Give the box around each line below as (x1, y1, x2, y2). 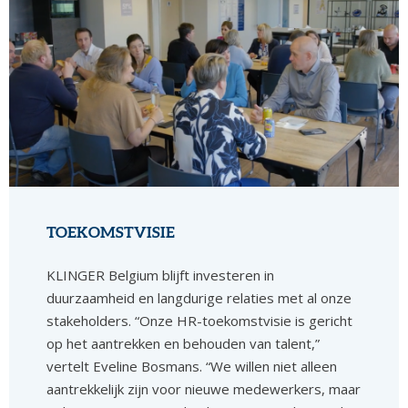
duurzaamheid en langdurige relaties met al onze (46, 289, 352, 308)
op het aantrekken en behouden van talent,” (46, 334, 321, 353)
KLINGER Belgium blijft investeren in (46, 266, 275, 285)
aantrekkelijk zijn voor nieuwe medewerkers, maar (46, 380, 362, 399)
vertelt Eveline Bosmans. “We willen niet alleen (46, 357, 338, 376)
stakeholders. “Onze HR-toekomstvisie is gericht (46, 311, 353, 331)
